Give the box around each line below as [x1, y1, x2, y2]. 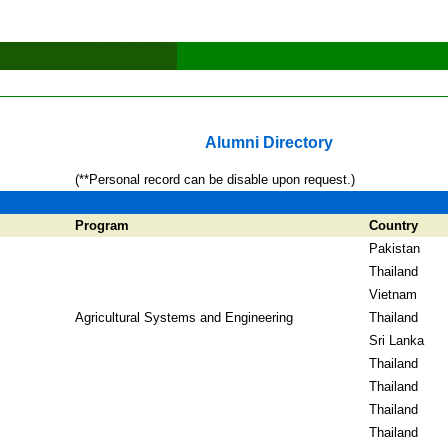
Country [369, 218, 418, 233]
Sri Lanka [369, 333, 424, 348]
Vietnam [369, 287, 417, 302]
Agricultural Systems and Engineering [75, 310, 293, 325]
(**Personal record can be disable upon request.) [75, 172, 355, 187]
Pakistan [369, 241, 420, 256]
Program [75, 218, 129, 233]
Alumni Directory [204, 134, 333, 151]
